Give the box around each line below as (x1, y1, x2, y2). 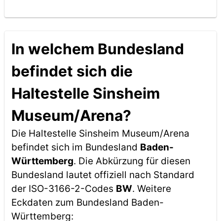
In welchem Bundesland (11, 40, 184, 58)
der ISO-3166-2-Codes (11, 183, 116, 194)
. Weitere (132, 183, 171, 194)
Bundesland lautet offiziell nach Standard (11, 169, 194, 181)
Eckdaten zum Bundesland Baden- (11, 197, 164, 208)
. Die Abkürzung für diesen (73, 155, 190, 167)
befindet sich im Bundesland (11, 142, 140, 153)
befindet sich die (11, 62, 133, 80)
